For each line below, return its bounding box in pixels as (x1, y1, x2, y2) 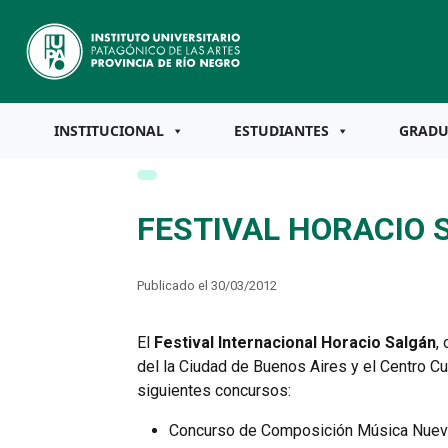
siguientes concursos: (136, 380, 291, 400)
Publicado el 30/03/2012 (136, 277, 277, 293)
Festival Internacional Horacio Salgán (153, 332, 436, 352)
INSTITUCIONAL (54, 121, 164, 140)
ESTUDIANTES (234, 121, 329, 140)
